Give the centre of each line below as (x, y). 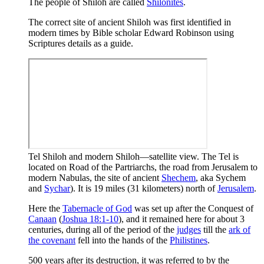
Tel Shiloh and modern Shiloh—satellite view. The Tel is (133, 156)
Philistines (189, 240)
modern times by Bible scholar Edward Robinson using (131, 32)
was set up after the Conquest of (193, 208)
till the (215, 229)
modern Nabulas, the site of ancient (95, 177)
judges (189, 229)
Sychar (57, 188)
